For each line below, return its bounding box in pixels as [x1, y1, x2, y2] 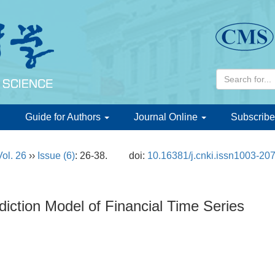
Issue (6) [37, 150, 75, 161]
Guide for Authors [25, 112, 103, 122]
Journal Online [134, 112, 200, 122]
